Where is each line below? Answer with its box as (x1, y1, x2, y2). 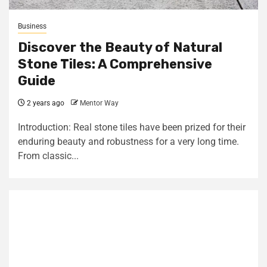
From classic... (18, 150, 79, 162)
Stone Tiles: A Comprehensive (18, 56, 212, 72)
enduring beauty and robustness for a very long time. (18, 136, 239, 147)
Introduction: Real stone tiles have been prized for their (18, 122, 246, 133)
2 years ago (25, 99, 64, 107)
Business (18, 22, 46, 30)
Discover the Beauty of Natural (18, 39, 222, 55)
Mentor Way (80, 99, 119, 107)
